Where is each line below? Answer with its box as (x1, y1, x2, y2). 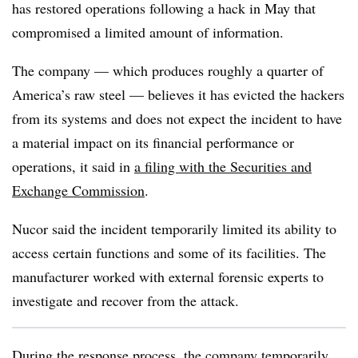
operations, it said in (12, 157, 134, 176)
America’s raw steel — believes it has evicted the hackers (12, 85, 344, 104)
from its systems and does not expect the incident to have (12, 109, 342, 128)
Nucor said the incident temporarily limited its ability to (12, 219, 336, 238)
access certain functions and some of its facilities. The (12, 243, 326, 262)
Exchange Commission (12, 181, 145, 200)
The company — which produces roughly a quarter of (12, 61, 324, 80)
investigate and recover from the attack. (12, 291, 244, 310)
